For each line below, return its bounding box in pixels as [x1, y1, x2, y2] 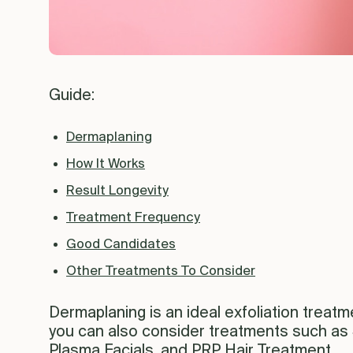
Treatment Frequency [66, 210, 200, 225]
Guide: [49, 87, 95, 104]
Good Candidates [66, 236, 176, 252]
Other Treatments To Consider [66, 263, 255, 279]
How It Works [66, 156, 145, 172]
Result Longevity [66, 183, 169, 199]
